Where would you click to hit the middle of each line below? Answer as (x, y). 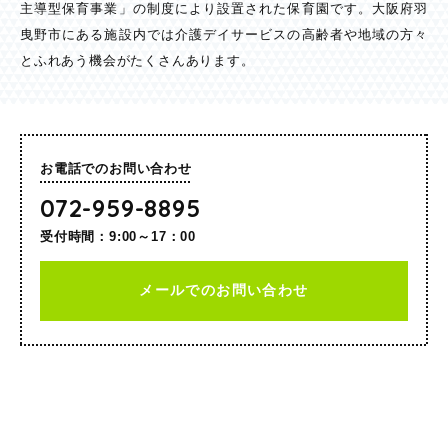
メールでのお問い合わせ (224, 289)
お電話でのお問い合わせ (116, 168)
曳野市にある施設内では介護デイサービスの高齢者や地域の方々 (224, 34)
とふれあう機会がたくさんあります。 (137, 60)
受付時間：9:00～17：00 (118, 236)
